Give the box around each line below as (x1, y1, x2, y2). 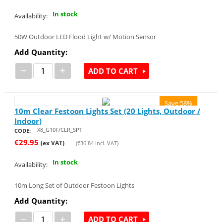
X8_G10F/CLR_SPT (37, 125, 82, 133)
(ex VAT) (40, 138, 64, 147)
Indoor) (14, 115, 42, 126)
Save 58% (165, 99, 193, 108)
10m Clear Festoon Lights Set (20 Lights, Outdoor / (14, 106, 200, 116)
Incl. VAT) (93, 139, 118, 147)
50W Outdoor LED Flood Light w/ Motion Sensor (14, 32, 156, 42)
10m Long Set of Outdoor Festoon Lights (14, 180, 134, 190)
